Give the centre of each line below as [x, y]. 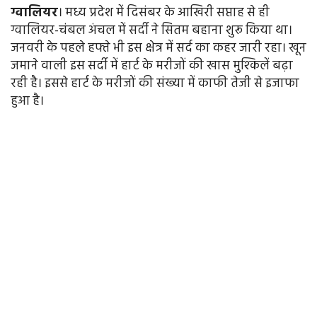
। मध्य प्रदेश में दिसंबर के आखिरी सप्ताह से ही [164, 13]
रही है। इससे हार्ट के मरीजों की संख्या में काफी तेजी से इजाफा [155, 84]
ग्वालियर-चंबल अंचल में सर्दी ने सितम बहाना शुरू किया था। [151, 31]
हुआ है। [27, 102]
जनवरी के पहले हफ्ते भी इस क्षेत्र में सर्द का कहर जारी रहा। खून [158, 49]
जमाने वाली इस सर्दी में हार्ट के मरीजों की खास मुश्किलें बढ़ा [152, 67]
